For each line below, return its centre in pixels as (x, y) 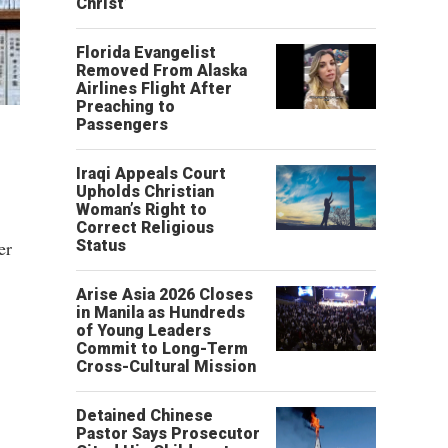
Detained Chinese (144, 415)
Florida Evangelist (146, 52)
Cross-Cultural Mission (166, 366)
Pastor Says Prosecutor (168, 433)
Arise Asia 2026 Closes (164, 294)
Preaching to (125, 106)
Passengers (122, 124)
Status (101, 245)
